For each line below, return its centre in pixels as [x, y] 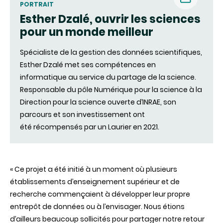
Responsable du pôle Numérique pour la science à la [111, 90]
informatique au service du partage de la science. [108, 77]
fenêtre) [197, 47]
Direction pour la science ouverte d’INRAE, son [98, 102]
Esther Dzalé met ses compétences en [88, 65]
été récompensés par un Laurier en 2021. [90, 127]
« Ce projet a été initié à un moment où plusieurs [94, 169]
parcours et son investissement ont [82, 115]
